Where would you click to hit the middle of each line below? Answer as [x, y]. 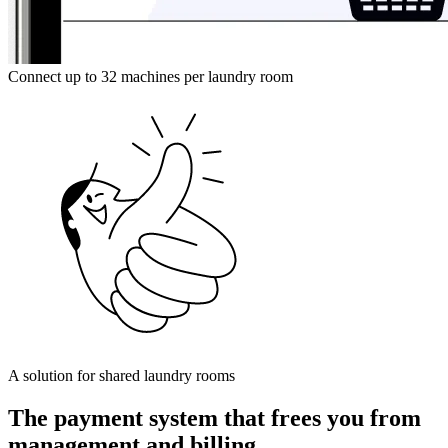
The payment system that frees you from [214, 417]
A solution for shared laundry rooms [121, 375]
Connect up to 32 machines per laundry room [150, 76]
